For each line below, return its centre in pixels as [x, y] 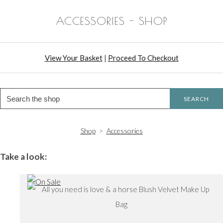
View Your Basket [73, 58]
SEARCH [196, 99]
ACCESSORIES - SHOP [111, 21]
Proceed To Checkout [143, 58]
